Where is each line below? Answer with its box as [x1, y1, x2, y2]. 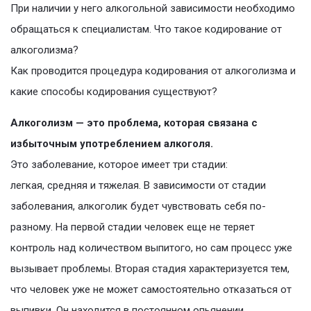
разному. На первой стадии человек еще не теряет [10, 221, 255, 234]
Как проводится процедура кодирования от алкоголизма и [10, 65, 296, 78]
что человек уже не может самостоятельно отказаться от [10, 283, 292, 296]
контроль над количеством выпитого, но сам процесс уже [10, 242, 292, 255]
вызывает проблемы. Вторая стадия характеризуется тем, [10, 262, 289, 276]
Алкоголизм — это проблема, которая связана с [10, 117, 258, 130]
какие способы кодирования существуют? [10, 85, 217, 99]
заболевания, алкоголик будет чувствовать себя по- [10, 200, 266, 213]
